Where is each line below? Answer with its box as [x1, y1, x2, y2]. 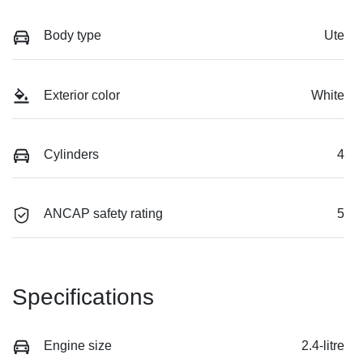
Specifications [12, 284, 154, 310]
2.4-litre [301, 338, 344, 352]
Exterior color [44, 88, 120, 102]
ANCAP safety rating [44, 207, 163, 221]
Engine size [44, 338, 112, 352]
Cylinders [44, 147, 99, 161]
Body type [44, 28, 101, 43]
